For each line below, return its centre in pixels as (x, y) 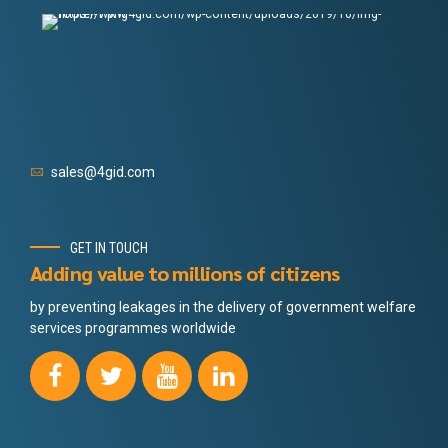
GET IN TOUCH (109, 247)
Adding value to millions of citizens (185, 273)
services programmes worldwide (133, 328)
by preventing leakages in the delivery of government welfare (223, 307)
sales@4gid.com (103, 171)
